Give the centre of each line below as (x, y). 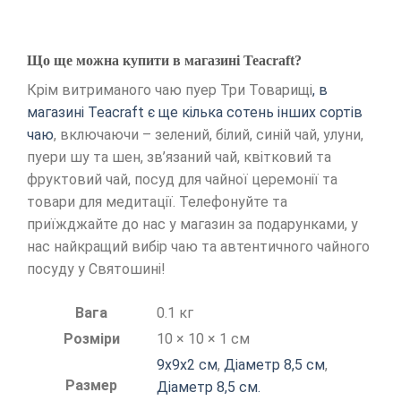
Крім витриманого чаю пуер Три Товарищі (170, 90)
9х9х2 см (187, 364)
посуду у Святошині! (96, 269)
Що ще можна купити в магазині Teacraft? (166, 60)
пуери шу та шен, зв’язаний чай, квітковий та (179, 157)
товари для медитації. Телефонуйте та (157, 201)
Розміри (91, 338)
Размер (91, 385)
